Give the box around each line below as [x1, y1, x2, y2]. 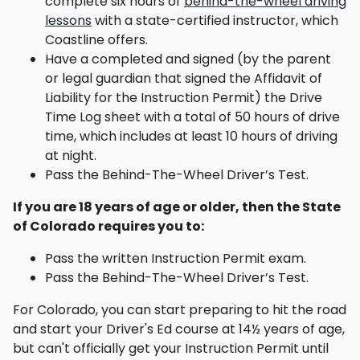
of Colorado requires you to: [13, 217, 204, 236]
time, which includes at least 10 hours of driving [45, 127, 337, 146]
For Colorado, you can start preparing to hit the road [13, 301, 346, 320]
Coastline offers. [45, 31, 148, 50]
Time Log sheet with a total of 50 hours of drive [45, 108, 340, 127]
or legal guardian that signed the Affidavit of [45, 69, 322, 88]
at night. [45, 146, 96, 166]
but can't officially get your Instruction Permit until [13, 339, 329, 358]
